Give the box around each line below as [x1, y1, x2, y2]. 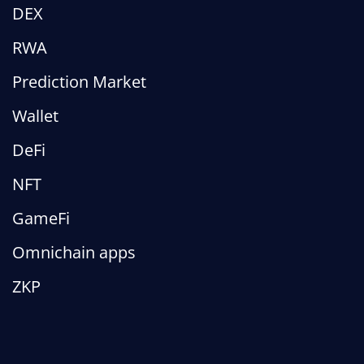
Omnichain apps [12, 241, 136, 263]
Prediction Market [12, 71, 146, 93]
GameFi [12, 207, 70, 229]
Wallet [12, 105, 58, 127]
